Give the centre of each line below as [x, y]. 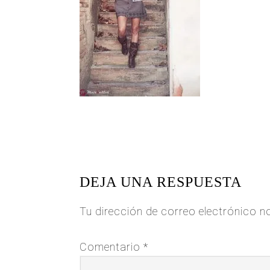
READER [112, 146]
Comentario [111, 247]
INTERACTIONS [140, 165]
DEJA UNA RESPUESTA [161, 182]
